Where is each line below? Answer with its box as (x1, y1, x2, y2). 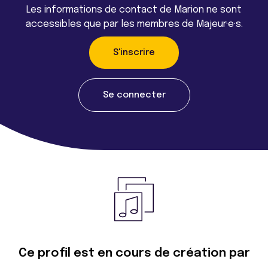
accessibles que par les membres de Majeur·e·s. (25, 19, 243, 29)
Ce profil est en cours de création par (18, 246, 250, 260)
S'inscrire (113, 47, 155, 57)
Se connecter (102, 90, 166, 100)
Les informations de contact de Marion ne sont (26, 4, 242, 15)
